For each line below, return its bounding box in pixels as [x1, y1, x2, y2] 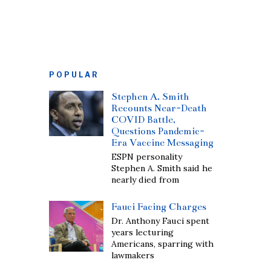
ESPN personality [111, 151, 183, 162]
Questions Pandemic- [111, 125, 205, 137]
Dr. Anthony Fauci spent [111, 215, 210, 226]
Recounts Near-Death [111, 102, 207, 114]
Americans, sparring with [111, 238, 214, 249]
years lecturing [111, 227, 174, 238]
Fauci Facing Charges [111, 201, 207, 212]
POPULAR [49, 70, 99, 79]
